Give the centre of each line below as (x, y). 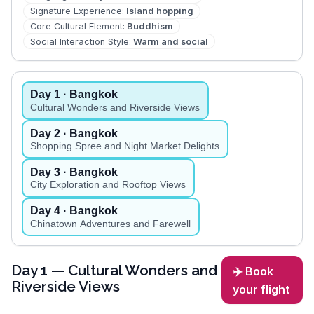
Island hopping (159, 11)
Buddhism (150, 26)
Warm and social (170, 41)
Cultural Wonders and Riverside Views (115, 108)
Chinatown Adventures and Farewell (111, 224)
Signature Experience (76, 11)
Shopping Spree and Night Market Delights (125, 146)
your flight (261, 290)
